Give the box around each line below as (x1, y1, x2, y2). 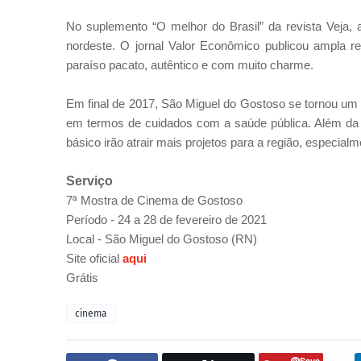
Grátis (66, 271, 98, 284)
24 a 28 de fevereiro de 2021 (118, 213, 267, 226)
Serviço (66, 174, 113, 188)
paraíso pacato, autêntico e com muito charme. (66, 58, 313, 72)
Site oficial (66, 251, 122, 265)
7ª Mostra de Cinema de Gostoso (66, 193, 243, 207)
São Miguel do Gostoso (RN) (105, 232, 257, 246)
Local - (66, 232, 105, 246)
